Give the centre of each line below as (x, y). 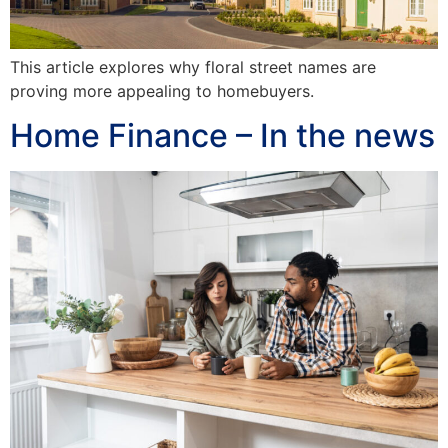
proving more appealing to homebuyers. (167, 90)
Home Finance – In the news (222, 135)
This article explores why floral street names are (193, 66)
